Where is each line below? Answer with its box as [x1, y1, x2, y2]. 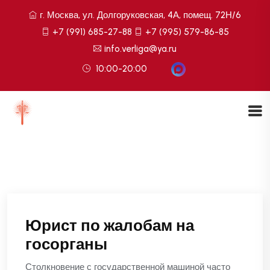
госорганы [25, 234, 107, 254]
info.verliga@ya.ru [104, 43, 177, 54]
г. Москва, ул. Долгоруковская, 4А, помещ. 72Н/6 [40, 10, 241, 20]
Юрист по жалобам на [25, 216, 194, 236]
